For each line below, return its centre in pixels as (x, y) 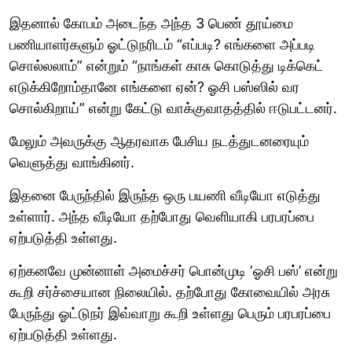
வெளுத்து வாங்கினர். (72, 162)
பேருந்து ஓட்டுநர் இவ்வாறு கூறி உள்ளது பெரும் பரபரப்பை (170, 313)
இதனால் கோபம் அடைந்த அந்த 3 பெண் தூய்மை (151, 23)
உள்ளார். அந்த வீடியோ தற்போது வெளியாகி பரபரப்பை (162, 216)
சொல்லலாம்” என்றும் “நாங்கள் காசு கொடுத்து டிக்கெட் (167, 65)
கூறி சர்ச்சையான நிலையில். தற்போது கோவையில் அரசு (170, 291)
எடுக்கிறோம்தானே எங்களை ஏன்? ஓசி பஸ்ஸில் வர (154, 86)
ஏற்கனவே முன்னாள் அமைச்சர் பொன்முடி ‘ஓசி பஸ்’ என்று (174, 270)
